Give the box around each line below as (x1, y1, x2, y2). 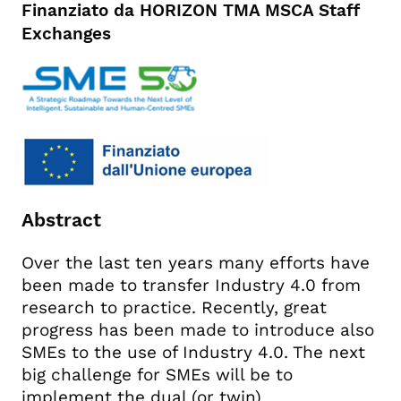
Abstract (21, 208, 101, 231)
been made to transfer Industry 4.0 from (21, 274, 361, 295)
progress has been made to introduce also (21, 319, 374, 340)
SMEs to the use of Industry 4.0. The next (21, 341, 365, 363)
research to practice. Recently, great (21, 296, 327, 318)
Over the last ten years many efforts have (21, 252, 370, 273)
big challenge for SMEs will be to (21, 363, 293, 385)
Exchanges (21, 23, 111, 44)
